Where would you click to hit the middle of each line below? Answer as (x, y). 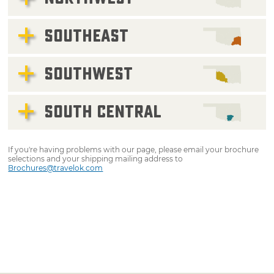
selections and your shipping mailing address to (96, 158)
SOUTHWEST (89, 74)
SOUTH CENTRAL (103, 112)
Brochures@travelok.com (56, 168)
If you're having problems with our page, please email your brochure (134, 149)
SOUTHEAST (87, 36)
